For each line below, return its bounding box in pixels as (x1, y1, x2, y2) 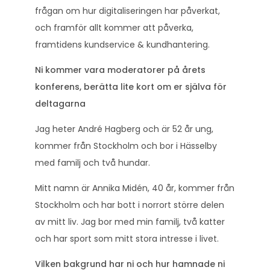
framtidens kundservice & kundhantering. (35, 38, 210, 51)
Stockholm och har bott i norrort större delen (35, 198, 224, 211)
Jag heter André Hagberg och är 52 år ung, (35, 122, 213, 135)
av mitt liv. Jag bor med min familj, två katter (35, 215, 225, 228)
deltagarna (35, 97, 86, 110)
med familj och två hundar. (35, 156, 150, 169)
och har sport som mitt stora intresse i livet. (35, 232, 219, 245)
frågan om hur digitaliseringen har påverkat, (35, 4, 220, 17)
